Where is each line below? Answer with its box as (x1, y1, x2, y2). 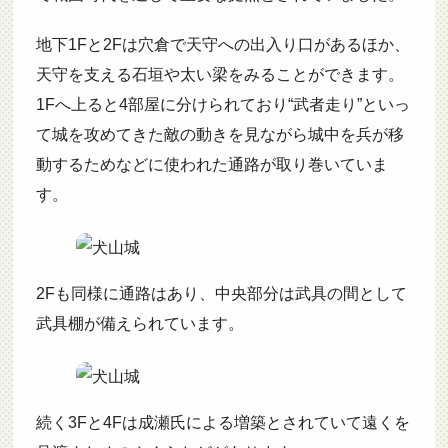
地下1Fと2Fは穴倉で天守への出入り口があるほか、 (35, 36, 410, 54)
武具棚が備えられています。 (35, 315, 244, 333)
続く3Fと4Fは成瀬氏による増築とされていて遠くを (35, 414, 410, 432)
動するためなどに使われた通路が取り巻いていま (35, 156, 388, 174)
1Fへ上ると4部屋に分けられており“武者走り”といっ (35, 96, 410, 114)
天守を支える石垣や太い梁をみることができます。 (35, 66, 404, 84)
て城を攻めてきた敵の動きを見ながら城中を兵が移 (35, 126, 404, 144)
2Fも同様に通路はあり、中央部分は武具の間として (35, 285, 407, 303)
